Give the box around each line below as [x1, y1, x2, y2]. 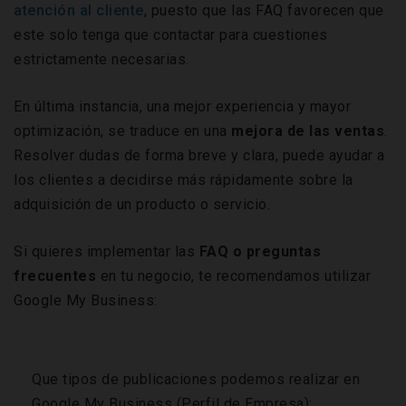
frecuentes [14, 267, 96, 285]
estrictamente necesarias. [14, 51, 189, 69]
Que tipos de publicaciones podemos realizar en [32, 371, 360, 389]
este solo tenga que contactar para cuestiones [14, 26, 328, 44]
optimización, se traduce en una [14, 122, 231, 140]
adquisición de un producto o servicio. [14, 196, 270, 214]
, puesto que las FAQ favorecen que [143, 2, 384, 20]
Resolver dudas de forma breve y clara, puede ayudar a [14, 147, 385, 165]
